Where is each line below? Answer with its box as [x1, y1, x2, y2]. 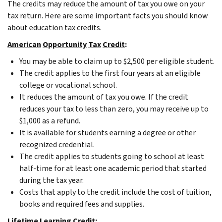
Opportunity [43, 39, 87, 50]
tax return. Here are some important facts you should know [7, 10, 208, 21]
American [7, 39, 41, 50]
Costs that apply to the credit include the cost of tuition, [19, 186, 212, 197]
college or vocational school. [19, 79, 117, 90]
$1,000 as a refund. [19, 115, 80, 126]
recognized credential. [19, 139, 95, 150]
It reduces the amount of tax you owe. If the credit [19, 91, 188, 102]
